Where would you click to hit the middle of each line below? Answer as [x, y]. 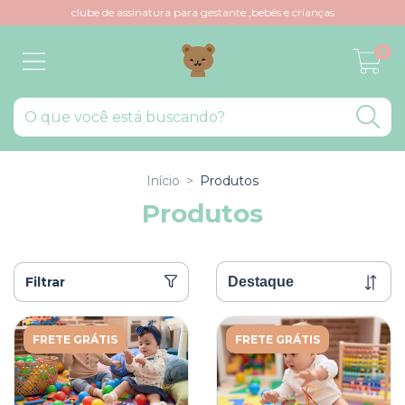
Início [163, 181]
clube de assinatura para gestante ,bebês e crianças [202, 12]
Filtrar [45, 282]
